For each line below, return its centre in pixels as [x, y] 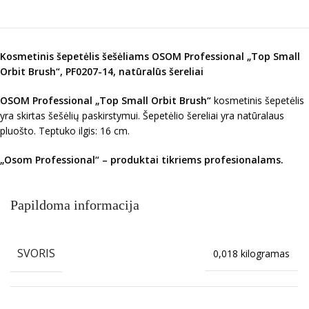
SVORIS [36, 253]
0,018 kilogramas [251, 254]
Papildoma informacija [75, 205]
